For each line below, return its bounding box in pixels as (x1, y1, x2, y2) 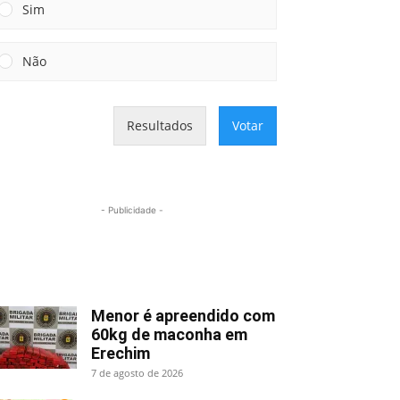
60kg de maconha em (91, 324, 247, 344)
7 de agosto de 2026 (91, 365, 183, 379)
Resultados (127, 116, 193, 134)
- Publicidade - (101, 204, 163, 215)
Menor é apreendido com (91, 305, 275, 325)
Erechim (91, 343, 150, 362)
